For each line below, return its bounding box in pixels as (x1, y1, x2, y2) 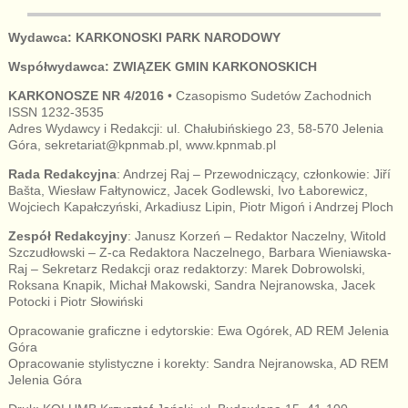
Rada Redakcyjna (7, 166, 117, 181)
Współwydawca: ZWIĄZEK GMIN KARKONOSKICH (7, 58, 317, 74)
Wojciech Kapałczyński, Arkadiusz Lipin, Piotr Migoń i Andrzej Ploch (7, 199, 393, 214)
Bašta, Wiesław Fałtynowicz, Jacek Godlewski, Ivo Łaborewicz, (7, 182, 368, 198)
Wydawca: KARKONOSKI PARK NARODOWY (7, 29, 280, 45)
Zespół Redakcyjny (7, 228, 127, 243)
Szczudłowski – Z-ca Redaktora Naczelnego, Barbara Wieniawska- (7, 244, 392, 260)
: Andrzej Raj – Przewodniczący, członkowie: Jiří (116, 166, 391, 181)
